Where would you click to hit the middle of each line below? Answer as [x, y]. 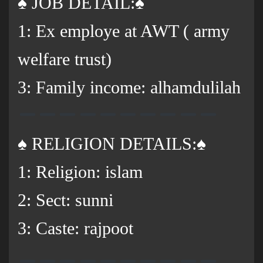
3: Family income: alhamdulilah [129, 87]
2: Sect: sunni [65, 200]
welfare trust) [65, 59]
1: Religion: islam [80, 172]
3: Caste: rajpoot [75, 228]
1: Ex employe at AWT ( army [124, 31]
